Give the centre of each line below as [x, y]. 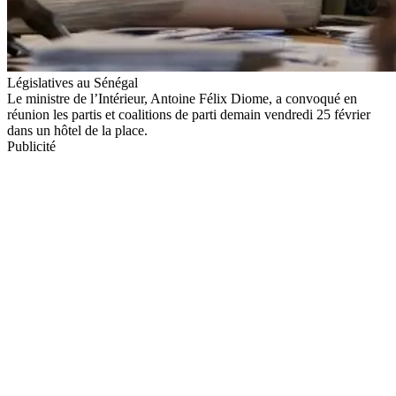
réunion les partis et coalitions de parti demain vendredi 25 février [189, 114]
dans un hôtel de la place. [77, 130]
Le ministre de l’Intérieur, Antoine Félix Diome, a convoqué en [182, 98]
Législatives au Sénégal [72, 82]
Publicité [31, 146]
